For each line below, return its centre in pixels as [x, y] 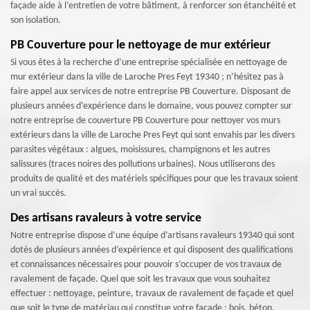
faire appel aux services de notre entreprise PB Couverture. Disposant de [151, 92]
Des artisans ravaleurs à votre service [106, 218]
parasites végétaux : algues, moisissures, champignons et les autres [140, 150]
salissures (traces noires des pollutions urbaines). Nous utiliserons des [143, 164]
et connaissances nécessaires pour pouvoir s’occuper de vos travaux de [146, 265]
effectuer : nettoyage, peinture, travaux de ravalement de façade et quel [152, 294]
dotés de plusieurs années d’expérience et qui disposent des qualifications [152, 250]
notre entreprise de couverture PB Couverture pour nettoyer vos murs [145, 121]
